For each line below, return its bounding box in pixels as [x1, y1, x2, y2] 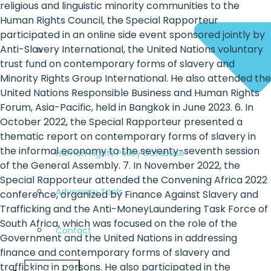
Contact [56, 224, 91, 237]
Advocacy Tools [56, 185, 123, 198]
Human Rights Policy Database [56, 146, 184, 159]
